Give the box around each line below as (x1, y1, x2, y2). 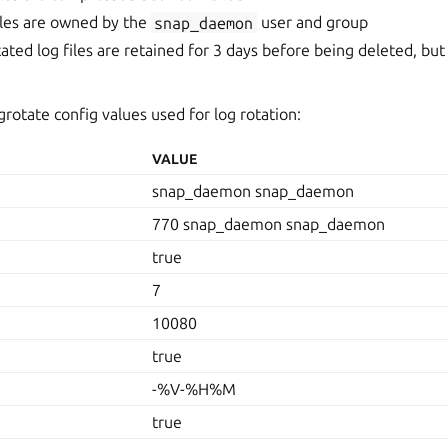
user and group (256, 13, 368, 32)
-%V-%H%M (152, 380, 237, 399)
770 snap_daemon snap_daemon (152, 215, 386, 234)
